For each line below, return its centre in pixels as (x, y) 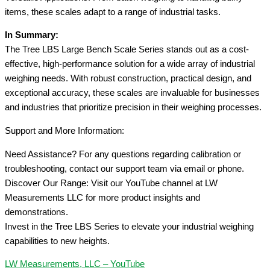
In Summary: (32, 35)
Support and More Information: (64, 130)
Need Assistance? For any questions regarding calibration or (123, 154)
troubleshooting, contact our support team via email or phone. (124, 168)
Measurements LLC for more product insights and (102, 197)
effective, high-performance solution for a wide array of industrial (130, 64)
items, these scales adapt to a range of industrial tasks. (113, 12)
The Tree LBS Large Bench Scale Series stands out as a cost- (127, 50)
